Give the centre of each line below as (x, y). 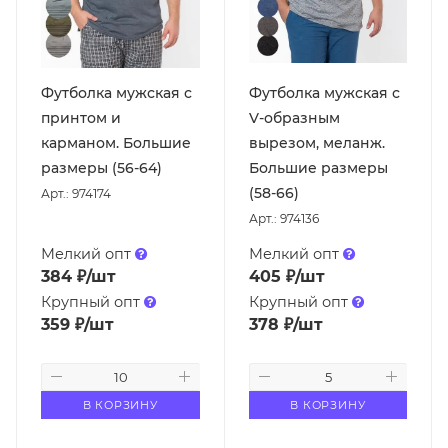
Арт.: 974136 (283, 218)
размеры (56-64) (101, 167)
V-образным (294, 117)
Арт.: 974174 (76, 193)
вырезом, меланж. (316, 142)
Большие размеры (318, 167)
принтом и (81, 117)
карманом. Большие (116, 142)
